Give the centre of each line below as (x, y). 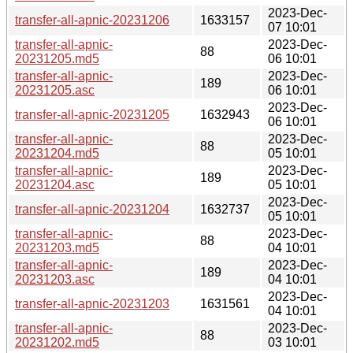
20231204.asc (55, 184)
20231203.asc (55, 279)
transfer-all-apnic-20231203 (92, 303)
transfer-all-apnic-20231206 (92, 20)
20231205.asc (55, 90)
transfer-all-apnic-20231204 (92, 209)
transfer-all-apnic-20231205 (92, 114)
